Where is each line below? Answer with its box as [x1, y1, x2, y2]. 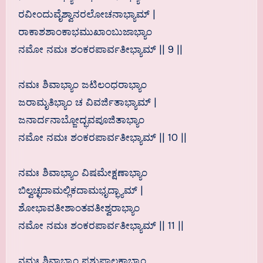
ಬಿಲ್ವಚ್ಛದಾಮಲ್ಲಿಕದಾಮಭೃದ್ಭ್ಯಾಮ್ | [18, 184, 143, 197]
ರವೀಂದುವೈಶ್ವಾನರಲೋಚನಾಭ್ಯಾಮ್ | [18, 8, 156, 21]
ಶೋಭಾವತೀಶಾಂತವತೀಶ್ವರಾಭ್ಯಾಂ [18, 202, 140, 215]
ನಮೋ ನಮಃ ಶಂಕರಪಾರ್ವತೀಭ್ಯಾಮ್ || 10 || [18, 131, 187, 144]
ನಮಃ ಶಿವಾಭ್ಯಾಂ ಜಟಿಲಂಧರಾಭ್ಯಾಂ [18, 79, 147, 92]
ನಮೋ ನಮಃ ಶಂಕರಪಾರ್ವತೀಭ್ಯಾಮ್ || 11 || [18, 220, 184, 232]
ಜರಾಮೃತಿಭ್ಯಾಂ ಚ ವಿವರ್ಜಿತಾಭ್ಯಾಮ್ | [18, 96, 157, 109]
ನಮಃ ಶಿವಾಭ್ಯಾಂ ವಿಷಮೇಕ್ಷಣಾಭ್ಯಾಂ [18, 167, 147, 180]
